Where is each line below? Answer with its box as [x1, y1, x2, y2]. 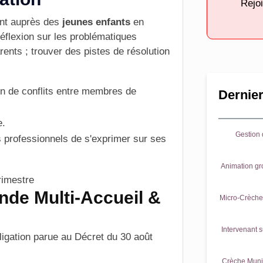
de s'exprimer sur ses [68, 133, 166, 144]
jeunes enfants [62, 16, 130, 28]
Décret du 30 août [75, 231, 153, 242]
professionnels [4, 133, 68, 144]
